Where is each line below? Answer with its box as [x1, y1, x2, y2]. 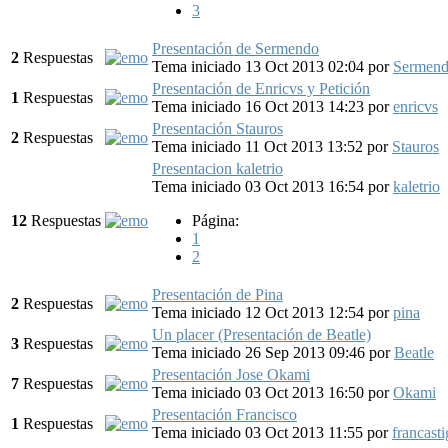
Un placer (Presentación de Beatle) [152, 325, 371, 343]
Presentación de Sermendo [152, 39, 319, 57]
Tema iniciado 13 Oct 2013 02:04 [152, 57, 368, 75]
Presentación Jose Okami [152, 365, 310, 383]
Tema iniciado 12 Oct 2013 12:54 [152, 303, 368, 321]
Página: [192, 211, 239, 229]
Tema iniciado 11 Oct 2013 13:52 [152, 137, 367, 155]
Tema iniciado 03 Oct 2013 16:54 [152, 177, 368, 195]
